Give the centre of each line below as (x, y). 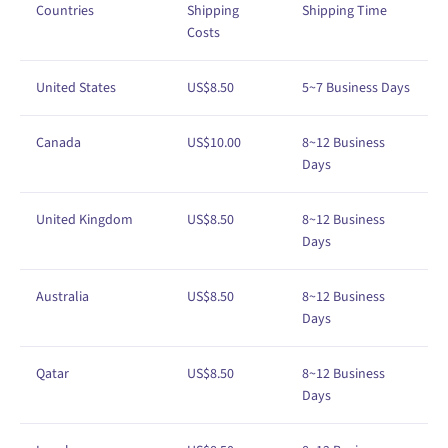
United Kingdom (84, 219)
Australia (62, 296)
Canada (58, 142)
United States (76, 87)
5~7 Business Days (356, 87)
